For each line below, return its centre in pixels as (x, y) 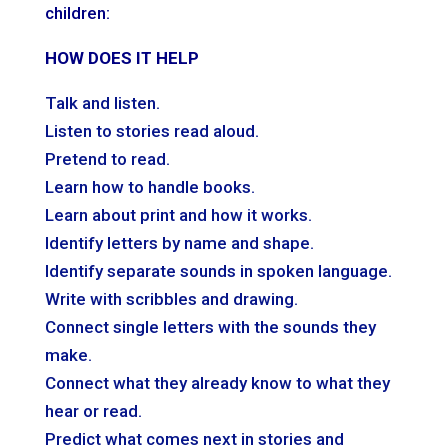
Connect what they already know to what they (217, 382)
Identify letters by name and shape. (179, 242)
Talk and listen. (102, 102)
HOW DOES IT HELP (121, 57)
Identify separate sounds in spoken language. (218, 270)
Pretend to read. (107, 158)
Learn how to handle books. (149, 186)
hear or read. (93, 410)
